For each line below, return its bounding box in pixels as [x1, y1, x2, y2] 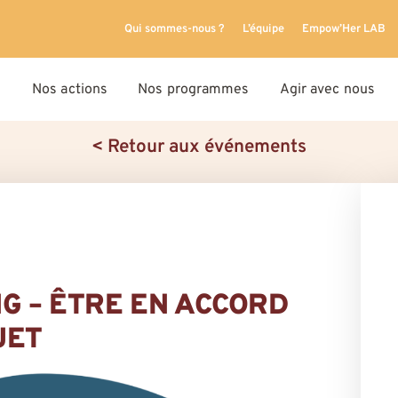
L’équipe [243, 21, 285, 36]
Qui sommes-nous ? [124, 21, 226, 36]
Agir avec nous [279, 80, 375, 99]
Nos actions [32, 80, 108, 99]
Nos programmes [138, 80, 250, 99]
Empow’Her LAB [302, 21, 386, 36]
